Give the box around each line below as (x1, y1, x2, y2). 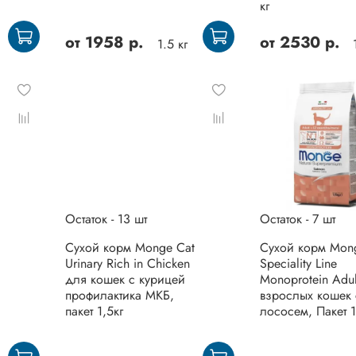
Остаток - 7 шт (259, 210, 335, 229)
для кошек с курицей (64, 270, 185, 289)
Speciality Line (259, 254, 337, 273)
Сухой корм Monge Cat (64, 238, 195, 257)
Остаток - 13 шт (64, 210, 147, 229)
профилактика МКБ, (64, 286, 174, 305)
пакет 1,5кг (64, 302, 123, 321)
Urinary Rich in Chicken (64, 254, 190, 273)
